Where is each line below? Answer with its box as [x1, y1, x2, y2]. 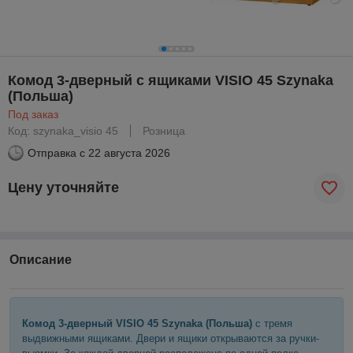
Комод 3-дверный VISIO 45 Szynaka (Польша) [22, 317, 252, 329]
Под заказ [8, 107, 58, 121]
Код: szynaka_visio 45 [8, 124, 118, 137]
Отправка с [28, 146, 85, 159]
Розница [143, 124, 185, 137]
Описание [9, 252, 72, 266]
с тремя [252, 317, 292, 329]
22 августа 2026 [88, 146, 170, 159]
